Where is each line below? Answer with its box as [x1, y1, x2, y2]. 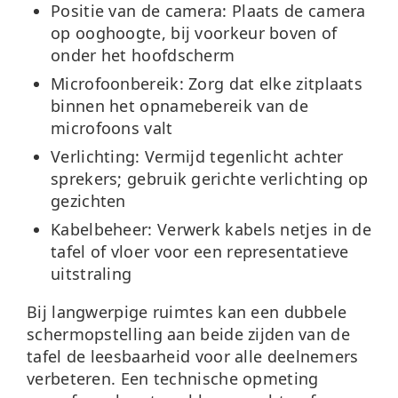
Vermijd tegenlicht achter [139, 145, 344, 167]
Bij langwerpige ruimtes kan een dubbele [27, 301, 347, 323]
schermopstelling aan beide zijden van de [27, 323, 350, 346]
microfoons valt [51, 116, 173, 139]
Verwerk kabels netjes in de [152, 219, 372, 241]
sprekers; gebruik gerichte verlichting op [51, 167, 369, 189]
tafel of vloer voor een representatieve [51, 241, 349, 263]
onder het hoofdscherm [51, 44, 235, 66]
